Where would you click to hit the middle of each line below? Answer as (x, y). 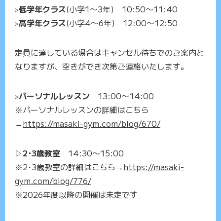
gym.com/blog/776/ (53, 181)
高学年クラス (42, 23)
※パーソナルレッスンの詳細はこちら (82, 110)
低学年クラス (42, 9)
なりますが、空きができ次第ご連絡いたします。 (102, 66)
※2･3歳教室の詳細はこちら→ (69, 167)
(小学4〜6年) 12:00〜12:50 (122, 23)
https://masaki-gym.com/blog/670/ (92, 124)
